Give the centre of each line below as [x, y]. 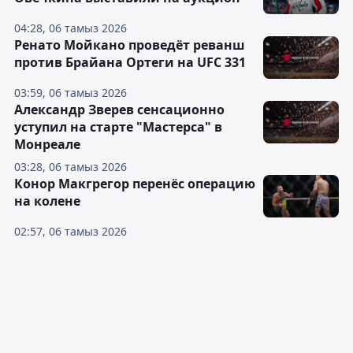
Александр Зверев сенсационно [119, 110]
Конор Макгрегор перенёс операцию [135, 184]
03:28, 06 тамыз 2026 [71, 167]
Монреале [47, 144]
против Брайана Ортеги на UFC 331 [130, 62]
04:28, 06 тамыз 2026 [71, 28]
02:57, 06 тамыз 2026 [71, 231]
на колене [47, 201]
